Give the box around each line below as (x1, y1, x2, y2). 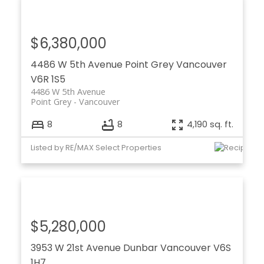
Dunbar (123, 241, 158, 255)
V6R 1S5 (30, 72, 65, 86)
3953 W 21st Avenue (30, 241, 123, 255)
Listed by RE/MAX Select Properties (30, 142, 161, 153)
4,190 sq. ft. (187, 118, 234, 131)
